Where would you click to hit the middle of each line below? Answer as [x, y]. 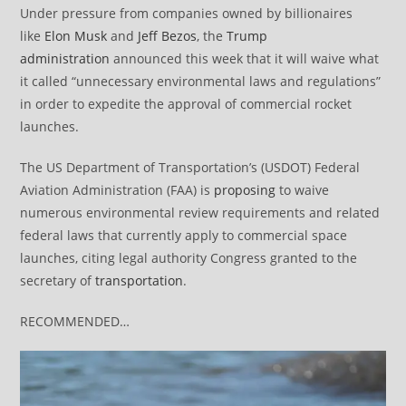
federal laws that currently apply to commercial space [184, 235]
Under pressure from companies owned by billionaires [187, 13]
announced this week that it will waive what [245, 58]
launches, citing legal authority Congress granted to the [189, 257]
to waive [303, 189]
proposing [245, 189]
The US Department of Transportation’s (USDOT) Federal [190, 167]
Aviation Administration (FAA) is [117, 189]
